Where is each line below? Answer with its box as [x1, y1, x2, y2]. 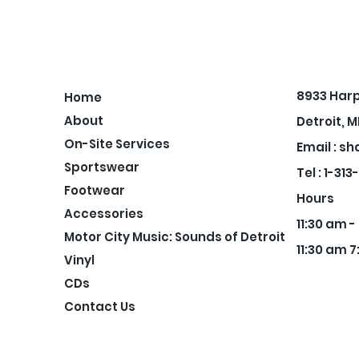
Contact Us [64, 298, 135, 316]
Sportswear [64, 159, 139, 176]
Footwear [64, 182, 125, 200]
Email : [296, 139, 339, 156]
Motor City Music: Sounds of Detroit [64, 228, 285, 246]
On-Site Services [64, 135, 170, 153]
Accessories [64, 205, 143, 223]
